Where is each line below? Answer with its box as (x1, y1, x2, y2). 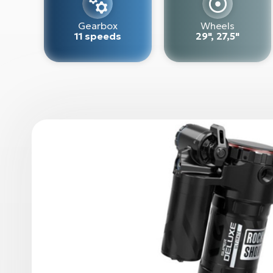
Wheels (200, 19, 235, 32)
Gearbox (78, 19, 118, 32)
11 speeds (74, 29, 121, 42)
